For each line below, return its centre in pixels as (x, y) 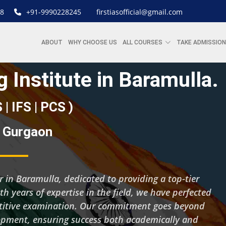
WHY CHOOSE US (93, 42)
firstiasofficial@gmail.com (139, 12)
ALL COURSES (143, 42)
